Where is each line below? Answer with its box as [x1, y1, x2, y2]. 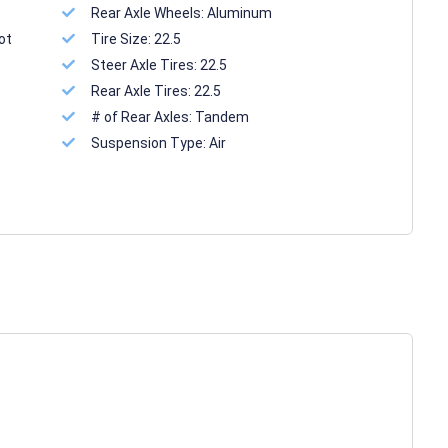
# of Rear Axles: [91, 109, 196, 125]
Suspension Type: [91, 135, 210, 151]
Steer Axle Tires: [91, 57, 201, 73]
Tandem [195, 109, 250, 125]
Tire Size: [91, 31, 155, 47]
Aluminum [207, 5, 273, 21]
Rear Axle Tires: [91, 83, 195, 99]
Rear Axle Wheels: [91, 5, 208, 21]
